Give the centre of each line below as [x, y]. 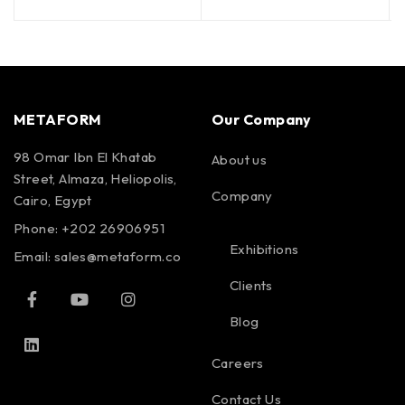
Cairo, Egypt [53, 200]
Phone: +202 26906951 [89, 228]
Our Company [262, 119]
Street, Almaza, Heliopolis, [95, 178]
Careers [238, 363]
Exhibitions [264, 249]
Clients [251, 285]
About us [240, 159]
